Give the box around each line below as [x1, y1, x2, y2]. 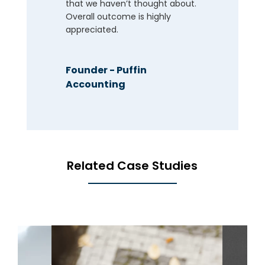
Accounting [65, 77, 125, 91]
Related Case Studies [67, 157, 198, 174]
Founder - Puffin [65, 63, 147, 77]
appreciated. [65, 23, 118, 35]
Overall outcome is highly [65, 10, 171, 22]
